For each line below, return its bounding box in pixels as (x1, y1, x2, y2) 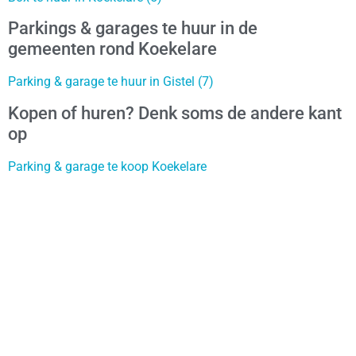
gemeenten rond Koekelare (8, 39, 217, 60)
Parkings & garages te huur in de (8, 18, 257, 39)
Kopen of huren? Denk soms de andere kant (8, 103, 342, 123)
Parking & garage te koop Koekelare (8, 158, 207, 174)
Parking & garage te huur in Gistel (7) (8, 74, 214, 90)
